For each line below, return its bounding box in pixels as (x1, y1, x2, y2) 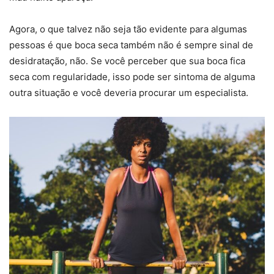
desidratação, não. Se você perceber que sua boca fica (9, 54, 245, 67)
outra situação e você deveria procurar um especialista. (9, 86, 248, 98)
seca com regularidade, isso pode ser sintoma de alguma (9, 70, 255, 83)
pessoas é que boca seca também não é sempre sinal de (9, 39, 253, 51)
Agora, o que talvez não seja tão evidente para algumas (9, 23, 247, 35)
